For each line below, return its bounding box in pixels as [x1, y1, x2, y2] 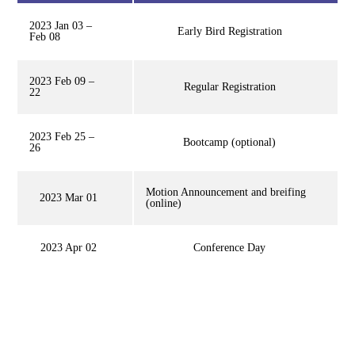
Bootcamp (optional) [183, 136, 276, 149]
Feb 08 [29, 31, 60, 44]
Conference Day [193, 242, 265, 254]
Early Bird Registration [177, 25, 282, 38]
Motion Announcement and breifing [146, 186, 306, 199]
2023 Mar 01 [40, 192, 97, 204]
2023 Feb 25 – [29, 131, 94, 143]
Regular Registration [183, 81, 276, 94]
